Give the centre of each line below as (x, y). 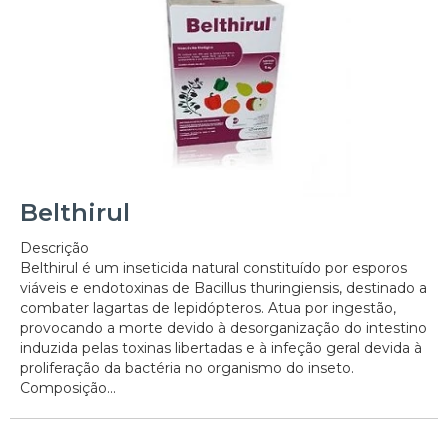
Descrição (54, 248)
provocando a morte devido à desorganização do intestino (223, 328)
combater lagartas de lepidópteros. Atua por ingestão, (208, 308)
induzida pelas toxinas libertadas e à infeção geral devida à (221, 348)
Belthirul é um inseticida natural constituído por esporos (213, 268)
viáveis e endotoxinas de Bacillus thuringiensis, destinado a (223, 288)
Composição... (68, 388)
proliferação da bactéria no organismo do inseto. (187, 368)
